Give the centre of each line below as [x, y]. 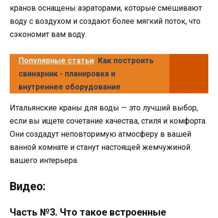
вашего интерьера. [44, 160]
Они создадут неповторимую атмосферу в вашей [100, 134]
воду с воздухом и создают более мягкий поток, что [105, 21]
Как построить [126, 61]
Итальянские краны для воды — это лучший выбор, [104, 108]
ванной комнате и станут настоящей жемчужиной [100, 147]
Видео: [28, 187]
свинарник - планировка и [67, 74]
